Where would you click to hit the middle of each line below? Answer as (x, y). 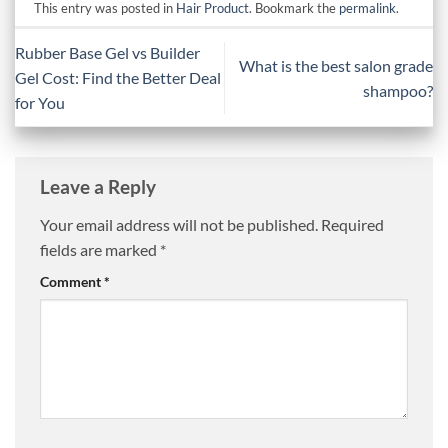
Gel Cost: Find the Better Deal (118, 78)
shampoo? (398, 90)
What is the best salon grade (336, 65)
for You (40, 103)
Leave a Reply (100, 187)
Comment (72, 282)
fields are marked (100, 250)
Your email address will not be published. (179, 225)
